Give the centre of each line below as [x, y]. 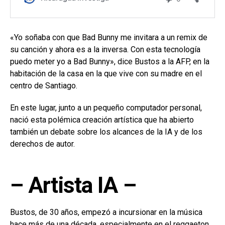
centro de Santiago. [44, 85]
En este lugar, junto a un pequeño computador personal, [106, 107]
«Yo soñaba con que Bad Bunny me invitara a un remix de [109, 37]
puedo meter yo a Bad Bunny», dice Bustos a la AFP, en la [110, 61]
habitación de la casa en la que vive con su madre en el [106, 73]
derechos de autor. [42, 144]
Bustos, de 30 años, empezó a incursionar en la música [106, 212]
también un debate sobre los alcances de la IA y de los [106, 132]
